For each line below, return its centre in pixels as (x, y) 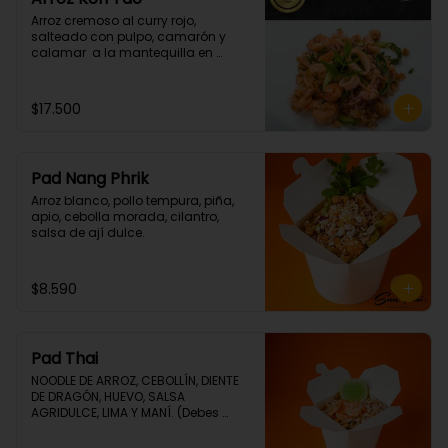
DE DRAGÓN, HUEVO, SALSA (108, 396)
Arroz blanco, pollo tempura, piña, (132, 200)
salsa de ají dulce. (88, 232)
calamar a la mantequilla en (122, 52)
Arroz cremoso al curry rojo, (113, 20)
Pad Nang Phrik (90, 178)
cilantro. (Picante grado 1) (109, 68)
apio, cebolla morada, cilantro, (125, 216)
